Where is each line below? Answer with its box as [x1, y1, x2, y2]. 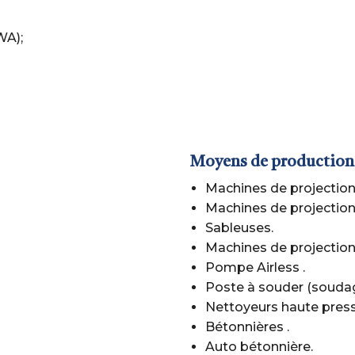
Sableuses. [205, 220, 273, 235]
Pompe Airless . [205, 260, 305, 275]
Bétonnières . [205, 319, 289, 334]
